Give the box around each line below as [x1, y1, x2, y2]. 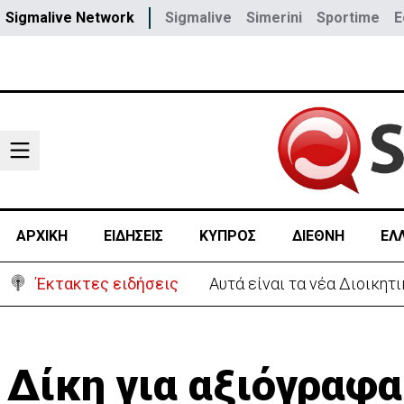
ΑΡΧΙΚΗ [15, 227, 68, 244]
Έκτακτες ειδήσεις [36, 274, 179, 293]
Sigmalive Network [5, 9, 134, 26]
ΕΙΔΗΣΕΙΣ [103, 227, 163, 244]
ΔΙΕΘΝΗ [291, 227, 344, 244]
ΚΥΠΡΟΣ [198, 227, 256, 244]
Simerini [246, 9, 302, 26]
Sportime [317, 9, 380, 26]
